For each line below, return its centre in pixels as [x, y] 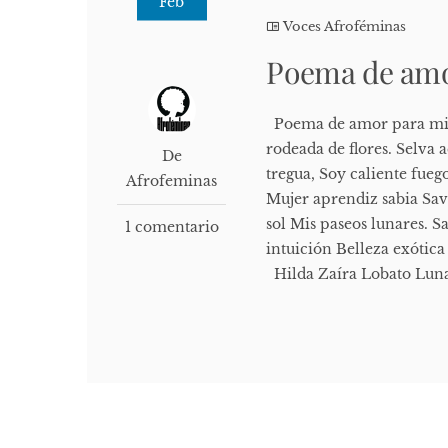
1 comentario [171, 227]
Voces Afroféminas [345, 27]
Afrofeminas [172, 181]
